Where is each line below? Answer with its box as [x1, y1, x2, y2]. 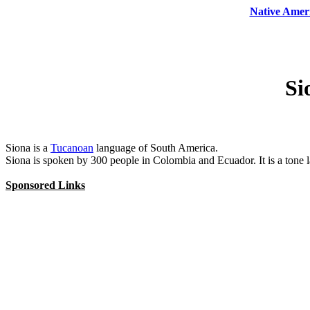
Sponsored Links [6, 179, 85, 191]
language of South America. [93, 141, 218, 154]
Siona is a [6, 141, 51, 154]
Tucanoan [51, 141, 93, 154]
